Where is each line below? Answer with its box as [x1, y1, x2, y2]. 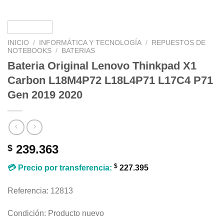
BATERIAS [61, 47, 95, 55]
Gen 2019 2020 [7, 88, 82, 101]
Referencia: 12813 [7, 186, 73, 195]
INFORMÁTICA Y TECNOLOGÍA [39, 39, 142, 47]
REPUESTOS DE [151, 39, 206, 47]
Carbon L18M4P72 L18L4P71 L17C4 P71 [7, 74, 213, 87]
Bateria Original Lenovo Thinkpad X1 [7, 59, 196, 72]
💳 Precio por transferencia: [7, 163, 114, 172]
